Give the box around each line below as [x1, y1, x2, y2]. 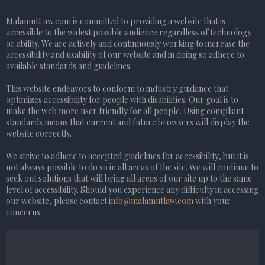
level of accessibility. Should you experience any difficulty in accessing [6, 183, 258, 195]
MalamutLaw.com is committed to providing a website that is [6, 15, 225, 27]
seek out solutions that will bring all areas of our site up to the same [6, 172, 252, 184]
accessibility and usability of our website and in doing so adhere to [6, 49, 244, 60]
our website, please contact [6, 195, 109, 206]
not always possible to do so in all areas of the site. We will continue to [6, 161, 258, 173]
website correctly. [6, 127, 72, 139]
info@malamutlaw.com [109, 195, 193, 206]
